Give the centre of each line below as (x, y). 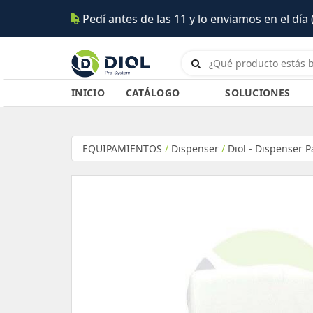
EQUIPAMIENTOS (122, 148)
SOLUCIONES (258, 93)
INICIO (88, 93)
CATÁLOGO (153, 93)
